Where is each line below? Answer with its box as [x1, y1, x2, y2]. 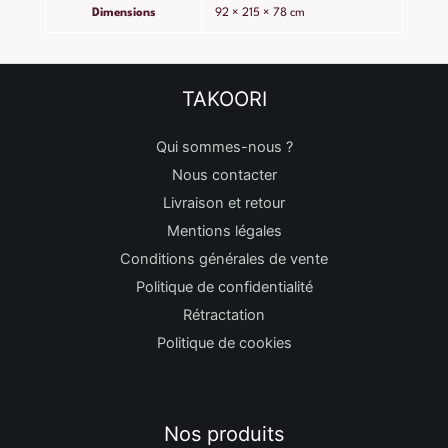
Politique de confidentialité [135, 278, 313, 297]
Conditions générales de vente [120, 250, 328, 269]
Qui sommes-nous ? [155, 138, 293, 157]
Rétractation [183, 306, 265, 325]
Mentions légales [166, 222, 282, 241]
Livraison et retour [163, 194, 285, 213]
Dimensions [91, 7, 156, 20]
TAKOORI [181, 87, 267, 112]
